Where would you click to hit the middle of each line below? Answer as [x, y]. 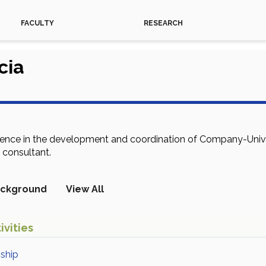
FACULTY [37, 23]
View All [85, 189]
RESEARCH [163, 23]
